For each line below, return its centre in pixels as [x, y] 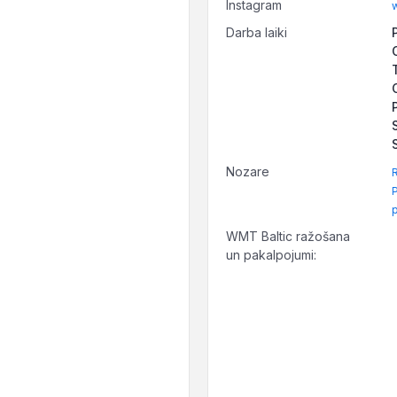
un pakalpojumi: [271, 255]
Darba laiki [257, 32]
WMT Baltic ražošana [288, 236]
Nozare [248, 171]
